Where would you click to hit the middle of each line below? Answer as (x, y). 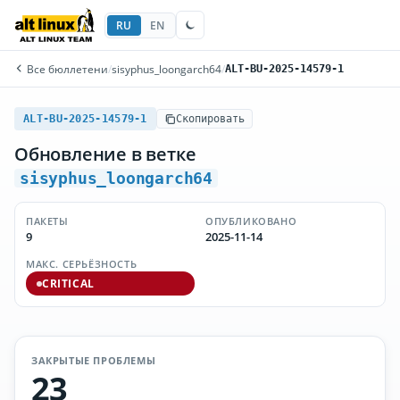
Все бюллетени (66, 69)
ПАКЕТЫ (47, 221)
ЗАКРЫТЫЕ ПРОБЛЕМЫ (94, 360)
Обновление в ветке (105, 154)
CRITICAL (68, 283)
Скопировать (210, 119)
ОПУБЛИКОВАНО (251, 221)
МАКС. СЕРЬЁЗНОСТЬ (82, 264)
